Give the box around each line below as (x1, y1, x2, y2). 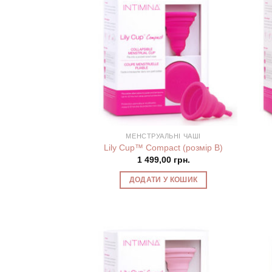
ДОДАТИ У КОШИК (129, 175, 198, 183)
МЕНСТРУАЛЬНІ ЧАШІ (126, 132, 201, 140)
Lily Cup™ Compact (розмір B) (104, 142, 223, 152)
